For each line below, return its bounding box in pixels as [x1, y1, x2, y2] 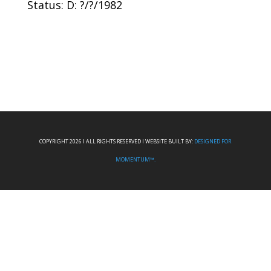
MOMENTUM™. [115, 155, 155, 163]
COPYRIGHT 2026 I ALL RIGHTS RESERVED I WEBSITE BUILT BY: [39, 137, 195, 145]
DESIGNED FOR [194, 137, 232, 145]
